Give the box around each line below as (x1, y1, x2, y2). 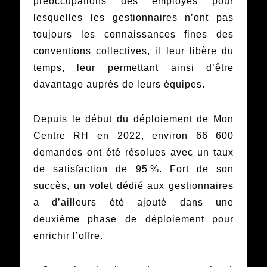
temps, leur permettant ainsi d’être (33, 63, 234, 73)
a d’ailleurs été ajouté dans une (33, 197, 234, 208)
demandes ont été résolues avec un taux (33, 147, 234, 158)
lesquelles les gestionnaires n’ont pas (33, 13, 234, 23)
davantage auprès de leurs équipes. (33, 79, 208, 90)
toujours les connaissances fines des (33, 29, 234, 40)
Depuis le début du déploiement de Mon (33, 114, 234, 125)
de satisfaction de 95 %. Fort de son (33, 164, 234, 175)
